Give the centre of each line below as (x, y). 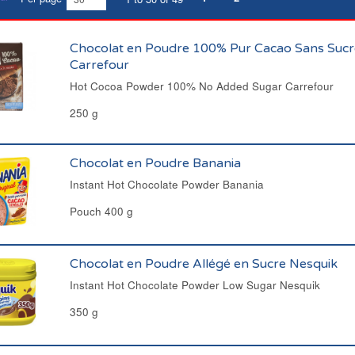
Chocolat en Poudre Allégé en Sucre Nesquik (203, 264)
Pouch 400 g (101, 211)
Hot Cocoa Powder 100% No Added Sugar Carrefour (201, 86)
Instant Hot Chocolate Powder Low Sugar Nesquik (195, 285)
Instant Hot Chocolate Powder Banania (166, 184)
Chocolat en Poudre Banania (155, 163)
